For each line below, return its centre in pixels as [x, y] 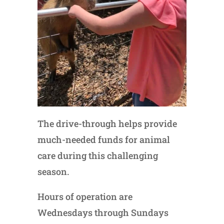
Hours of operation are [85, 197]
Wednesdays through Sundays [103, 213]
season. [53, 172]
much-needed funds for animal [103, 140]
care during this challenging [97, 156]
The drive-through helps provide [107, 124]
